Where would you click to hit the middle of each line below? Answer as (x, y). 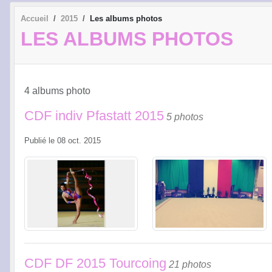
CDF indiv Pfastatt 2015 (94, 115)
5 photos (185, 117)
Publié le (41, 141)
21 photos (190, 265)
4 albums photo (57, 90)
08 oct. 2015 (79, 141)
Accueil (35, 18)
